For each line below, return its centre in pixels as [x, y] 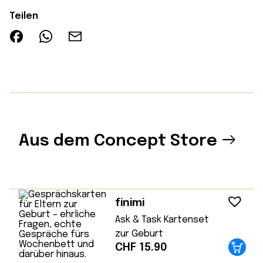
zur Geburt [139, 234]
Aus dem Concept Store [118, 141]
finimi [130, 203]
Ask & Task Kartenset [162, 220]
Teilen [24, 16]
